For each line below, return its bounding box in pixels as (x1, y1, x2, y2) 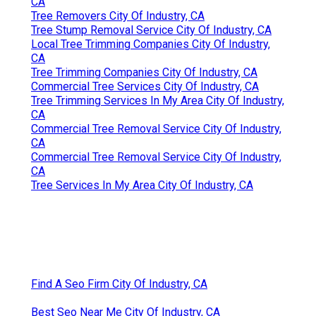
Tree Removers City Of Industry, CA (31, 8, 205, 23)
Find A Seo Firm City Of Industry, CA (31, 276, 207, 291)
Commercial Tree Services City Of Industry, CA (31, 79, 259, 93)
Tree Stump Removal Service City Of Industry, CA (31, 23, 272, 37)
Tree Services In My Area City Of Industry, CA (31, 178, 253, 192)
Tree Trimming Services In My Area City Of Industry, (31, 93, 284, 107)
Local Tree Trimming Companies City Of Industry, (31, 37, 270, 51)
